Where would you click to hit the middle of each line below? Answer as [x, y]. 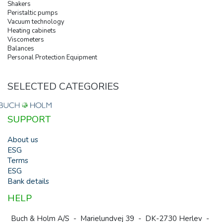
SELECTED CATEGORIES [63, 86]
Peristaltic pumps [33, 13]
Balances [21, 49]
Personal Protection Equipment [52, 57]
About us [23, 140]
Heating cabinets [32, 31]
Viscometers [26, 40]
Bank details [28, 182]
